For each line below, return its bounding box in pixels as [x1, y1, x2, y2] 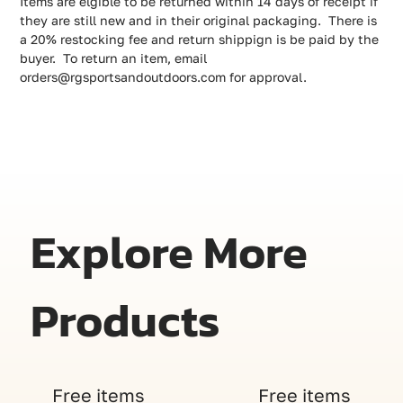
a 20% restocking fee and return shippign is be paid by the [20, 31, 380, 48]
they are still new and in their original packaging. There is [20, 13, 378, 29]
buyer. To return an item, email [20, 50, 208, 67]
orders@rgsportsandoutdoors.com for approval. [20, 69, 308, 85]
